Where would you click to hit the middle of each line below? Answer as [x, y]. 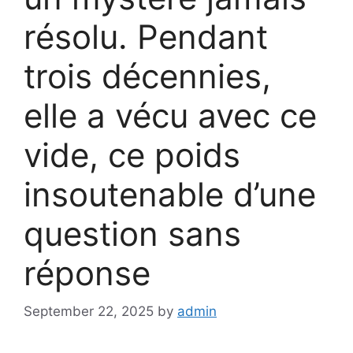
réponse [87, 273]
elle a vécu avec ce [170, 115]
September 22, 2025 [89, 312]
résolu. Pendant [146, 36]
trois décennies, [147, 76]
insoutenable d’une [170, 194]
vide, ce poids [132, 154]
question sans [132, 233]
